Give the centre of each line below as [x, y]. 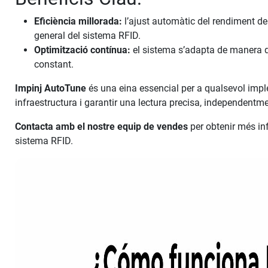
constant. [54, 65]
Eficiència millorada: [78, 22]
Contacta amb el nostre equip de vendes [102, 127]
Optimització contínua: [83, 50]
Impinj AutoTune [51, 89]
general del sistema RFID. [88, 36]
